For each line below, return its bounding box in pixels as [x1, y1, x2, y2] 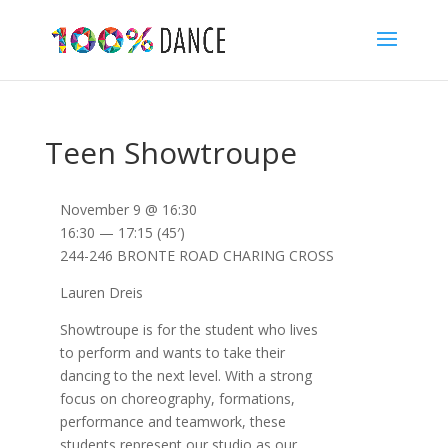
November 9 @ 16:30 [59, 200, 197, 219]
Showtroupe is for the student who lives [59, 320, 318, 339]
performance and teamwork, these [59, 412, 286, 431]
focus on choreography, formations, [59, 389, 295, 408]
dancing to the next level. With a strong [59, 366, 312, 385]
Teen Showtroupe [44, 132, 297, 173]
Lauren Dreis [59, 283, 143, 302]
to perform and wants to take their [59, 343, 285, 362]
